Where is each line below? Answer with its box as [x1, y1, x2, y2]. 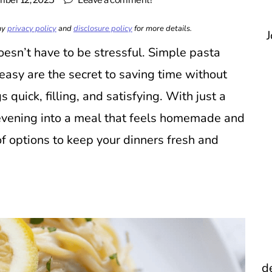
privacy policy [7, 23, 56, 35]
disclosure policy [73, 23, 132, 35]
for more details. [132, 23, 192, 35]
